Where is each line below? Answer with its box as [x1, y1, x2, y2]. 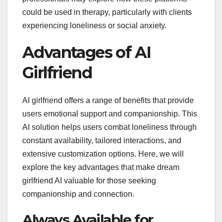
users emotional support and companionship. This [22, 110, 197, 118]
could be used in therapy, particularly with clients [22, 7, 192, 16]
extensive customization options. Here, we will [22, 150, 184, 159]
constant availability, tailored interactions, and [22, 136, 181, 145]
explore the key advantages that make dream [22, 163, 179, 172]
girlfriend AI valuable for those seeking [22, 176, 156, 185]
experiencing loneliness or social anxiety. [22, 21, 166, 30]
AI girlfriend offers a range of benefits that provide [22, 96, 194, 105]
